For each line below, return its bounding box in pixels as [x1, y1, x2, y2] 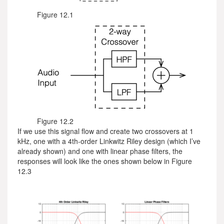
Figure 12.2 [37, 116, 73, 126]
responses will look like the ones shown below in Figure [17, 156, 192, 166]
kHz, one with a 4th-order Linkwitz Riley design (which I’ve [17, 136, 200, 146]
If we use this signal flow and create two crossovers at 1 [17, 126, 193, 136]
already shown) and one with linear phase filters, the [17, 146, 182, 156]
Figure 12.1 [37, 9, 73, 19]
